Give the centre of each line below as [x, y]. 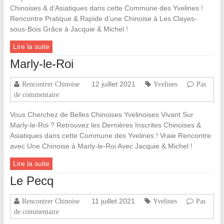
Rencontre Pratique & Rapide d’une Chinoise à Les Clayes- [103, 19]
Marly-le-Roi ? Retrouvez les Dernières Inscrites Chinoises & [105, 125]
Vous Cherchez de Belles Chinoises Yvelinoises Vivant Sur [101, 115]
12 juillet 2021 [113, 84]
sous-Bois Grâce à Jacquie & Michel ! [69, 29]
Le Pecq [31, 181]
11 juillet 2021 [113, 201]
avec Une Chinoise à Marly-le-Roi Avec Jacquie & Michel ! [101, 146]
